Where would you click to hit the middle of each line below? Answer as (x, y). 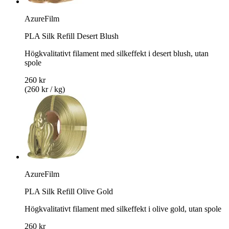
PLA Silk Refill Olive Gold (69, 191)
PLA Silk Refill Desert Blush (72, 36)
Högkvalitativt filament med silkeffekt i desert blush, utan (117, 53)
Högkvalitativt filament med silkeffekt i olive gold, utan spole (123, 209)
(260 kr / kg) (45, 89)
